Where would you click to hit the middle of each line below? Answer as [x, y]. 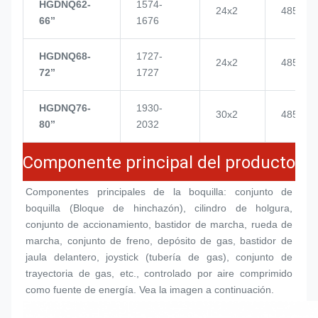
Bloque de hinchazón [126, 208]
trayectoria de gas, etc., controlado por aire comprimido [159, 273]
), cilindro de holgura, [236, 208]
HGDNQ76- [65, 108]
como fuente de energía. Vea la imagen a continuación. [150, 289]
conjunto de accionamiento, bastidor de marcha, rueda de [159, 224]
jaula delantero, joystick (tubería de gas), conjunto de [159, 257]
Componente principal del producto [159, 162]
